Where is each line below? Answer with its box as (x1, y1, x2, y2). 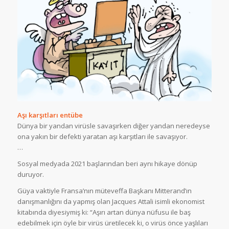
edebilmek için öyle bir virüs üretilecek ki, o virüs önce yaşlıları (17, 218, 208, 227)
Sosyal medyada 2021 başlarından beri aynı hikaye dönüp (17, 158, 197, 168)
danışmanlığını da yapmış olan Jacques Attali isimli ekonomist (17, 196, 204, 206)
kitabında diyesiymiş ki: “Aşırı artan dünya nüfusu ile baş (17, 207, 191, 217)
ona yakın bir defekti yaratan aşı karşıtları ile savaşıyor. (17, 131, 188, 141)
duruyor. (17, 169, 44, 179)
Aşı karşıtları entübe (17, 110, 83, 120)
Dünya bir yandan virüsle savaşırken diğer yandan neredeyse (17, 121, 210, 130)
